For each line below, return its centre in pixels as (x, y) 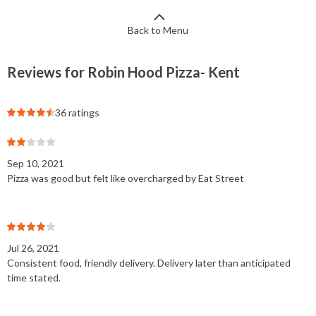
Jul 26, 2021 (33, 248)
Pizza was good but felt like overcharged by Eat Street (126, 178)
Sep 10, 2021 (36, 163)
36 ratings (77, 113)
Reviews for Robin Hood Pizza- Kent (123, 72)
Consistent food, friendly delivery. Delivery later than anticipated (149, 263)
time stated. (34, 278)
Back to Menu (158, 30)
